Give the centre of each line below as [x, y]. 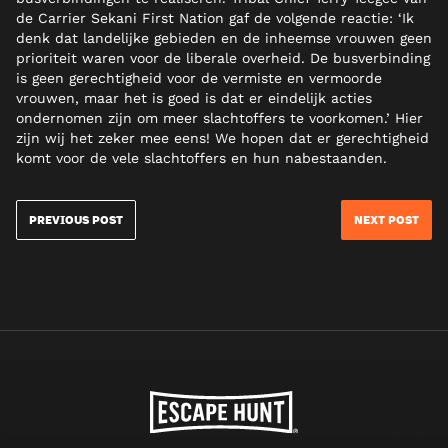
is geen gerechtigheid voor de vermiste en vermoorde [199, 78]
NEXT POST [386, 220]
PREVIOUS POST [76, 220]
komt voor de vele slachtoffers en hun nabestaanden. [201, 158]
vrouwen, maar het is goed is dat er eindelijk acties [194, 98]
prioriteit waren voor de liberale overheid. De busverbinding [223, 58]
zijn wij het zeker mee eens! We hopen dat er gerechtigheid [222, 138]
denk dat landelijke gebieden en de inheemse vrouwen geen [224, 38]
